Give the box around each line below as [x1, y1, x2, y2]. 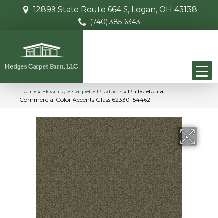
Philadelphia [128, 88, 163, 95]
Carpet [72, 88, 91, 95]
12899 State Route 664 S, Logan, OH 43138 [33, 5, 197, 14]
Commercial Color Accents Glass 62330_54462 [19, 96, 150, 104]
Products [97, 88, 122, 95]
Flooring [42, 88, 66, 95]
